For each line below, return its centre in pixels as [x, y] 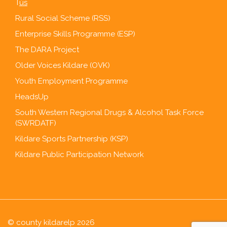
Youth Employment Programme [71, 81]
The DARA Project [47, 49]
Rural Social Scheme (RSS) [63, 18]
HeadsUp [32, 97]
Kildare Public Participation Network [80, 154]
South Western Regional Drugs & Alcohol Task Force [109, 112]
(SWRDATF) [36, 123]
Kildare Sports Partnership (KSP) [72, 139]
